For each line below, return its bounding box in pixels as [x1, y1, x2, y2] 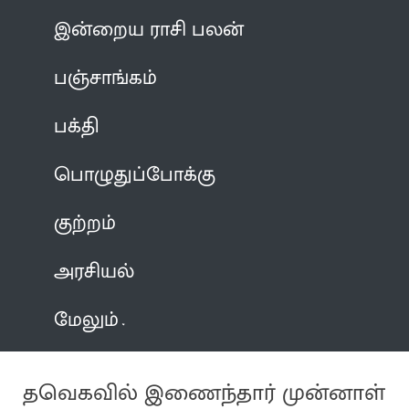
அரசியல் [54, 254, 135, 288]
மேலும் [54, 302, 120, 337]
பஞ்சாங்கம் [54, 60, 158, 95]
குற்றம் [54, 205, 117, 240]
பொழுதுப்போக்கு [54, 157, 216, 192]
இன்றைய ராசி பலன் [54, 12, 245, 47]
